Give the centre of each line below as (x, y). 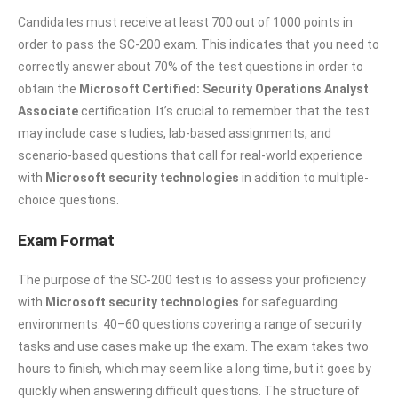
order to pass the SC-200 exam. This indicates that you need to (199, 44)
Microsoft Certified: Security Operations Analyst (224, 88)
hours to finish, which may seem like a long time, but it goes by (195, 368)
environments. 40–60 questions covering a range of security (190, 324)
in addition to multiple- (304, 177)
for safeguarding (288, 302)
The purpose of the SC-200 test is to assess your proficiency (192, 279)
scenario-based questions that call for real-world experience (190, 155)
